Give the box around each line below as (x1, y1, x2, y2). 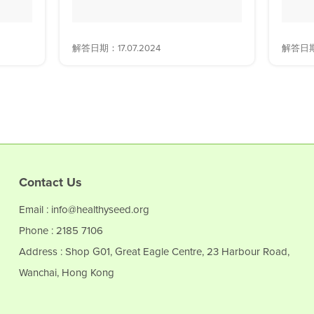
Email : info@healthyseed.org (19, 201, 150, 217)
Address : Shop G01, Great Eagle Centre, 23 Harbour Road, (19, 243, 290, 259)
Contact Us (19, 172, 82, 191)
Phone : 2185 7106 (19, 222, 104, 238)
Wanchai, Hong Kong (19, 264, 115, 280)
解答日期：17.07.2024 (72, 41, 161, 55)
